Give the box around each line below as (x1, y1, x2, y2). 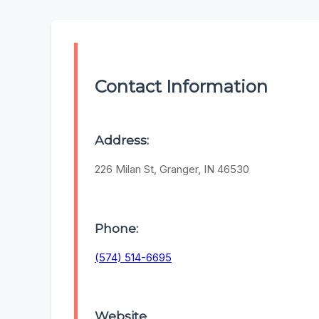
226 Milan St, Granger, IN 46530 (95, 162, 249, 177)
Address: (95, 132, 149, 148)
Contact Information (95, 76, 268, 98)
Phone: (95, 220, 138, 236)
